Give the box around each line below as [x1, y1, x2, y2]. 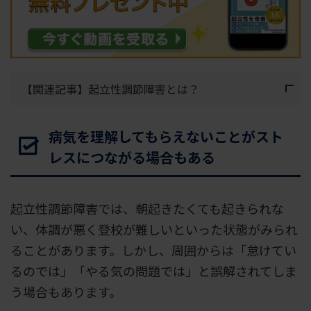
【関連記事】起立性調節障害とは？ [22, 80, 199, 97]
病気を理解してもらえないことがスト [49, 126, 283, 146]
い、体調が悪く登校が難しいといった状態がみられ [10, 219, 298, 238]
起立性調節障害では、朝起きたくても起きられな [10, 199, 284, 217]
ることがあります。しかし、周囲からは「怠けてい [10, 240, 296, 259]
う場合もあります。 [10, 282, 121, 301]
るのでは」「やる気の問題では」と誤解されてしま [10, 261, 297, 280]
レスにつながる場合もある [49, 146, 215, 167]
